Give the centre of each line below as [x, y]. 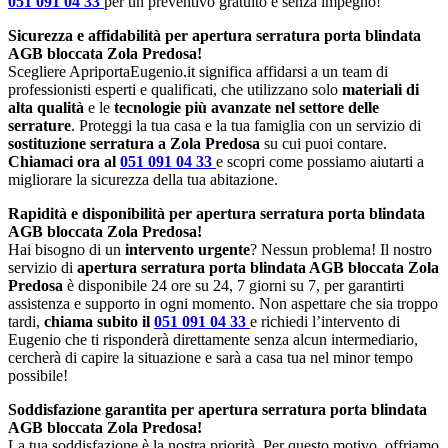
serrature [39, 125]
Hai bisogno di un [66, 249]
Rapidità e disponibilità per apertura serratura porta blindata [216, 213]
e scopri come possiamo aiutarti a [320, 161]
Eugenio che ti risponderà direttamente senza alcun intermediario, [213, 339]
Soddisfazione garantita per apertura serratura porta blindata [217, 409]
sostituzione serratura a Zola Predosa [134, 143]
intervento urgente [187, 249]
